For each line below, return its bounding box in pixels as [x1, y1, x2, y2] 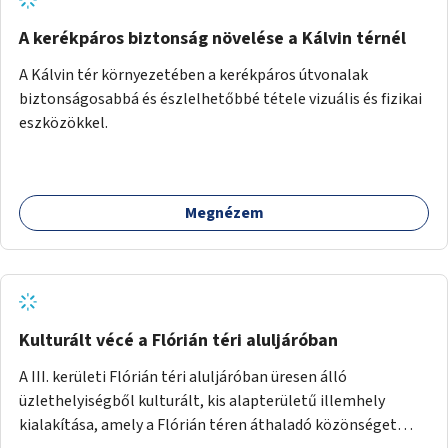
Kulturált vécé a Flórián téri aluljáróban [19, 327, 338, 353]
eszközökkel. [19, 111, 108, 134]
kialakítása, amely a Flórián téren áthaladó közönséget [19, 413, 397, 436]
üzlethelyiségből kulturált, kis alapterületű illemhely [19, 389, 385, 412]
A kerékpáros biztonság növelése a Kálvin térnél [19, 25, 406, 51]
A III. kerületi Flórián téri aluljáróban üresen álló [19, 365, 347, 388]
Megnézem [184, 201, 264, 224]
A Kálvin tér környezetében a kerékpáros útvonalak [19, 63, 368, 86]
